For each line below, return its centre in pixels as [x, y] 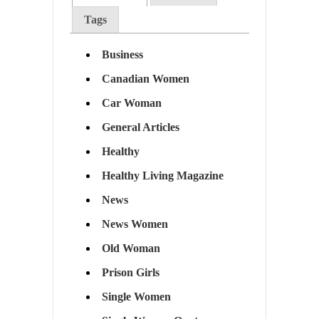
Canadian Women [145, 79]
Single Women [136, 297]
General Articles [140, 127]
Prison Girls [130, 273]
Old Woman [131, 249]
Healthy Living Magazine [162, 176]
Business [122, 55]
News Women [135, 224]
